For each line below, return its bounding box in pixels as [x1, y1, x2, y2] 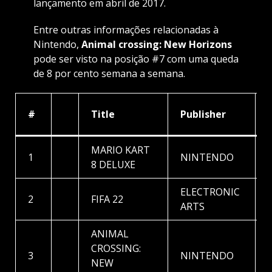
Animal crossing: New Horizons [81, 38, 232, 52]
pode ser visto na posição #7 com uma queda [33, 52, 239, 66]
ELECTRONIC [180, 185, 240, 199]
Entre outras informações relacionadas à [33, 23, 219, 37]
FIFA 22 [91, 192, 123, 206]
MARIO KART [91, 143, 150, 157]
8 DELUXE [91, 158, 135, 172]
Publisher [180, 107, 226, 121]
